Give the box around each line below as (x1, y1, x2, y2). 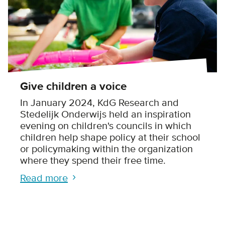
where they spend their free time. (20, 155, 166, 167)
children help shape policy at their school (20, 132, 200, 144)
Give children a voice (20, 80, 127, 94)
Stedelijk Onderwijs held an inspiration (20, 108, 191, 121)
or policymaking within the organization (20, 143, 193, 156)
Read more (20, 172, 68, 185)
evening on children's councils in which (20, 120, 191, 133)
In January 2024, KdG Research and (20, 97, 179, 109)
